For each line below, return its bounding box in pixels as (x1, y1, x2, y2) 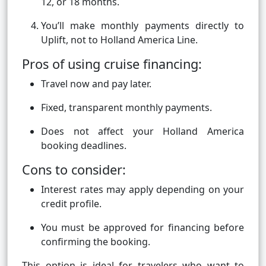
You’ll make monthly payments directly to (41, 19, 244, 33)
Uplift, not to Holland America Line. (41, 33, 198, 47)
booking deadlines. (41, 139, 126, 153)
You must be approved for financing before (41, 221, 244, 235)
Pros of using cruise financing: (22, 55, 202, 73)
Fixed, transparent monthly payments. (41, 101, 212, 115)
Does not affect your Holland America (41, 125, 244, 138)
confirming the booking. (41, 235, 150, 249)
